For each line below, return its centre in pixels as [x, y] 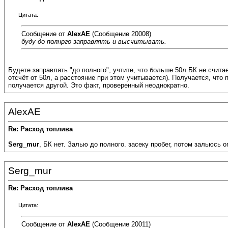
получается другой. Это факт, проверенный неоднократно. [99, 85]
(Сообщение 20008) [121, 34]
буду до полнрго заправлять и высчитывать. [94, 41]
